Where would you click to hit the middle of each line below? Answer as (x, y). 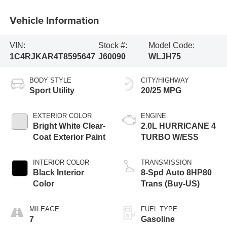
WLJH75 (164, 56)
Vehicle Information (54, 20)
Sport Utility (52, 91)
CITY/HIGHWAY (165, 81)
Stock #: (112, 45)
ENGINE (154, 116)
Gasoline (158, 219)
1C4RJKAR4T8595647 (52, 56)
